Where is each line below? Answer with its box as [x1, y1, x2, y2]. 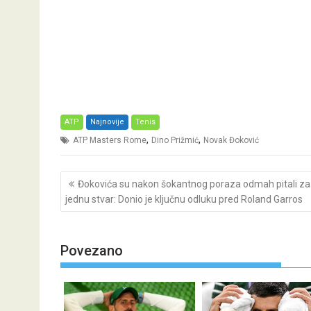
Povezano [60, 242, 123, 259]
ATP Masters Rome [73, 135, 146, 145]
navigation [60, 185, 137, 205]
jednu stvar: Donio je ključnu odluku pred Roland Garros [65, 193, 303, 205]
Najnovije [90, 117, 124, 126]
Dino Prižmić [151, 135, 199, 145]
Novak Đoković [203, 135, 259, 145]
